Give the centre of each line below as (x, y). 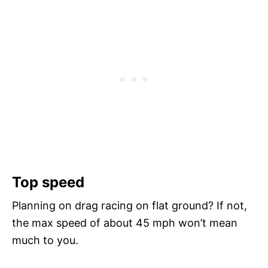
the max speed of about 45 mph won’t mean (125, 223)
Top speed (48, 182)
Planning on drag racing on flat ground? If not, (130, 205)
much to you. (45, 240)
